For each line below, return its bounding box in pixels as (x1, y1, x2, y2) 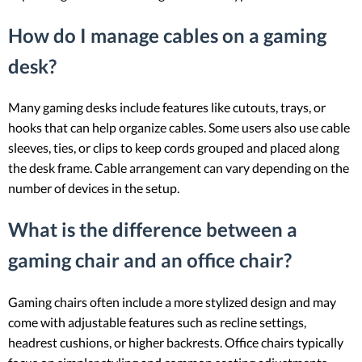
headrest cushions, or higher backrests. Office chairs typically (8, 335, 343, 351)
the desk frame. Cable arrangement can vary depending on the (8, 160, 349, 176)
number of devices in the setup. (8, 180, 179, 196)
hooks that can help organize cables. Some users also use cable (8, 120, 350, 136)
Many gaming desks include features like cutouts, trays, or (8, 99, 326, 116)
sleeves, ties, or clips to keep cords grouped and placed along (8, 140, 339, 156)
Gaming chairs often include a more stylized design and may (8, 294, 336, 310)
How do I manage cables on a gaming (8, 23, 326, 47)
